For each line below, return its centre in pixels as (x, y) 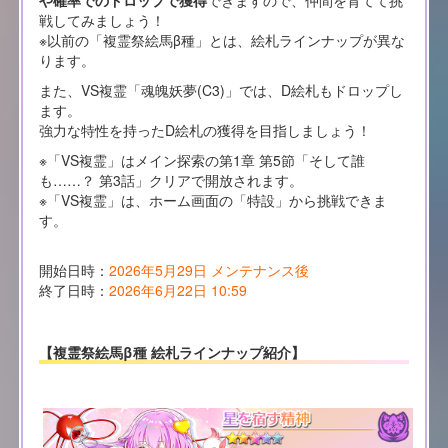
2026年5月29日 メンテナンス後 (208, 270)
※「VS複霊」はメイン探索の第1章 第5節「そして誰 (201, 160)
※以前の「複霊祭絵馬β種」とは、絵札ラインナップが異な (221, 40)
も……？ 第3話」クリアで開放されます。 (170, 180)
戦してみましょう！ (101, 20)
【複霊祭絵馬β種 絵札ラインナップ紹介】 (171, 351)
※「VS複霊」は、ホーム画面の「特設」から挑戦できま (212, 200)
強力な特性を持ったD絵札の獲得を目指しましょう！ (204, 130)
